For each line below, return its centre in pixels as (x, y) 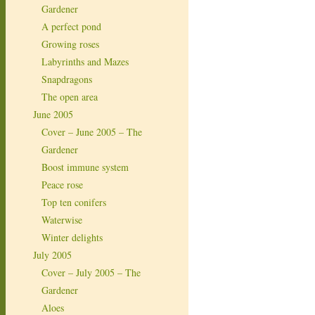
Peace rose (62, 184)
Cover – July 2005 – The (91, 272)
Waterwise (62, 219)
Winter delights (72, 237)
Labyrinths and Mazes (85, 61)
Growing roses (70, 44)
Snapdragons (67, 79)
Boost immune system (85, 167)
